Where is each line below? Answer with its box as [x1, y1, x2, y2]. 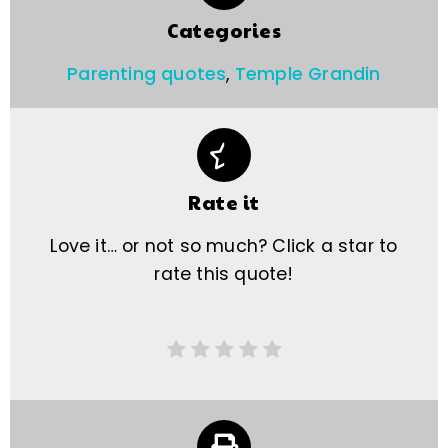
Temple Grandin [234, 62, 381, 87]
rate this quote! [154, 262, 294, 287]
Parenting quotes [67, 62, 227, 87]
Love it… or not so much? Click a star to [50, 234, 398, 259]
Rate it [188, 189, 260, 216]
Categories [167, 17, 281, 44]
